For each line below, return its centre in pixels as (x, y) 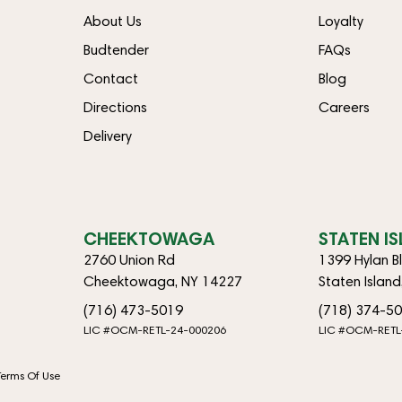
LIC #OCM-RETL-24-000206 (154, 329)
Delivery (107, 136)
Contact (110, 79)
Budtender (116, 50)
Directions (115, 108)
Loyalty (341, 22)
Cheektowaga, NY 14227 (162, 281)
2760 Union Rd (129, 259)
